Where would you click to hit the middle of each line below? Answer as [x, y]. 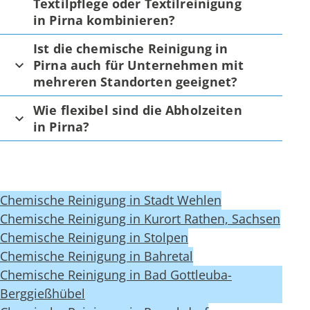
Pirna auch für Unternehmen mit [139, 65]
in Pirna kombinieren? [104, 20]
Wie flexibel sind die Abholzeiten [138, 110]
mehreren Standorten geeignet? [136, 82]
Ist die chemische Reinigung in [131, 49]
